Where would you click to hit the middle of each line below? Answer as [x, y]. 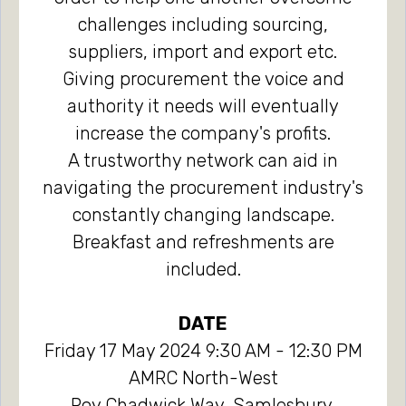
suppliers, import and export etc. [203, 52]
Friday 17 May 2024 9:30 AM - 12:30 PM [203, 351]
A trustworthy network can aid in [203, 160]
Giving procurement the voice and [203, 79]
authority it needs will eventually [203, 106]
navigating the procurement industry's [203, 188]
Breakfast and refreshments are [203, 242]
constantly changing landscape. [203, 215]
